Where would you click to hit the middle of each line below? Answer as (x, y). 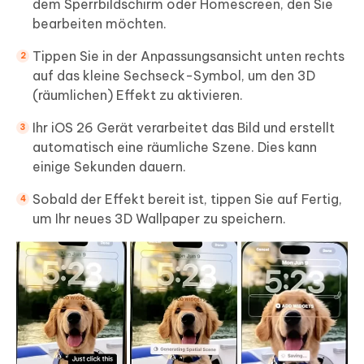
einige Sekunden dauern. (109, 166)
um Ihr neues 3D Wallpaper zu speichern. (159, 218)
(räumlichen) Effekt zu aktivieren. (138, 95)
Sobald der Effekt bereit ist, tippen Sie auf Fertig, (187, 199)
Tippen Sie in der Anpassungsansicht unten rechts (188, 56)
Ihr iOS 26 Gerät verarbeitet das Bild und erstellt (184, 127)
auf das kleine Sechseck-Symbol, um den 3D (174, 75)
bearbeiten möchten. (100, 23)
